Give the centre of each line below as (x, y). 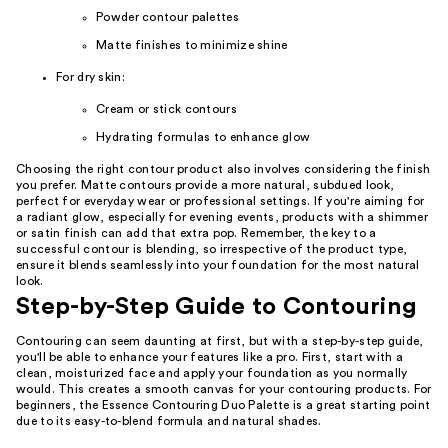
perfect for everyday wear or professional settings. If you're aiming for (220, 201)
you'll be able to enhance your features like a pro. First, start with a (210, 357)
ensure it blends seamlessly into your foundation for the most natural (218, 265)
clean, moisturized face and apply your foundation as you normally (212, 373)
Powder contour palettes (167, 17)
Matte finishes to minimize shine (192, 45)
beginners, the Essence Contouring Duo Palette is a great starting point (223, 405)
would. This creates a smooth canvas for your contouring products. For (224, 389)
